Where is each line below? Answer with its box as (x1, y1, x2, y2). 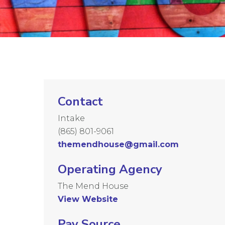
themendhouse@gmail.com (58, 139, 179, 149)
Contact (58, 93, 103, 109)
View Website (58, 194, 118, 204)
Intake (58, 113, 85, 123)
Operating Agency (58, 161, 162, 177)
